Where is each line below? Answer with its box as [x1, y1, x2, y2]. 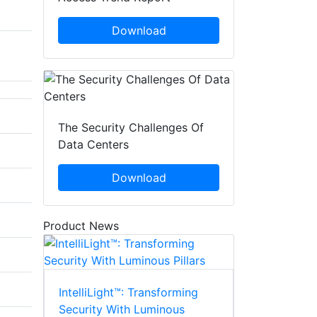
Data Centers [58, 137, 129, 152]
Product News [43, 219, 119, 234]
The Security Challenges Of [58, 120, 204, 135]
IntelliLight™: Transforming [59, 285, 198, 300]
